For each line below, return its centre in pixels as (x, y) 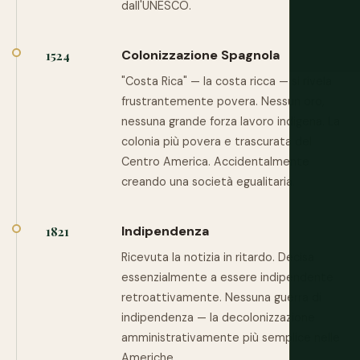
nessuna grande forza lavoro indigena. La (231, 121)
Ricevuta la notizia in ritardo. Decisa (218, 257)
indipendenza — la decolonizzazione (218, 317)
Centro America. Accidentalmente (215, 162)
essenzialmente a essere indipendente (227, 277)
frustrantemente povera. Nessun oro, (223, 101)
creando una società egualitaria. (208, 182)
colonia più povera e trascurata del (217, 141)
